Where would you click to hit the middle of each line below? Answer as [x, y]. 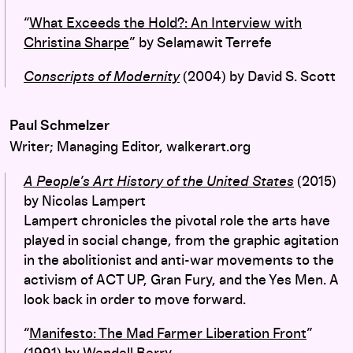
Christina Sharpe [76, 43]
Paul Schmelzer [59, 126]
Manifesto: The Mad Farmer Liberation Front [168, 334]
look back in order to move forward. [135, 300]
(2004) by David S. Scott [258, 77]
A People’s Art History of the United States [159, 182]
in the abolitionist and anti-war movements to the [179, 260]
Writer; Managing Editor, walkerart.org [130, 147]
